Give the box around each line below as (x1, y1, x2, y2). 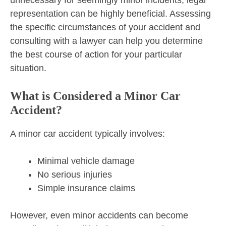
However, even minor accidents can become (10, 210, 188, 220)
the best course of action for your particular (10, 49, 182, 60)
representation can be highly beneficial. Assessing (10, 8, 211, 19)
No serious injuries (37, 169, 112, 180)
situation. (10, 63, 46, 73)
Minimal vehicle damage (37, 155, 135, 166)
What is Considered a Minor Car (10, 89, 181, 102)
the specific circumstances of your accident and (10, 22, 200, 32)
